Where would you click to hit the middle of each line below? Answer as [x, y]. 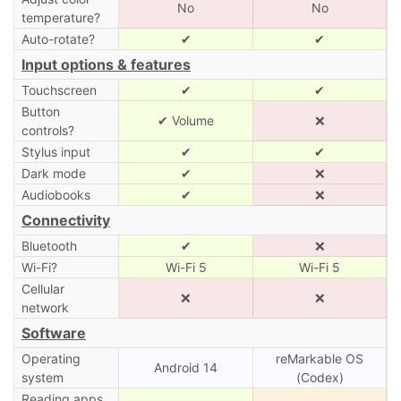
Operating [51, 358]
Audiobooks [55, 194]
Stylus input [55, 151]
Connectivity [66, 220]
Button [40, 111]
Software [54, 333]
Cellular [43, 288]
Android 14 [186, 367]
